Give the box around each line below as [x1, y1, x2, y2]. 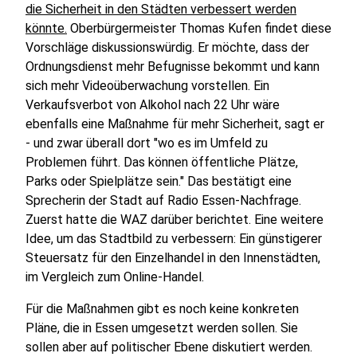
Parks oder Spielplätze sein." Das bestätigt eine [25, 174, 292, 189]
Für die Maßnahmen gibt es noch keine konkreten [25, 301, 299, 316]
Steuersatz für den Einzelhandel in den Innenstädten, [25, 250, 320, 265]
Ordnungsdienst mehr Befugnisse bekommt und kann [25, 59, 320, 74]
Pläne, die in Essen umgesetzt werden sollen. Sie [25, 320, 298, 335]
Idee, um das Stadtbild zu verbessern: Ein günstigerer [25, 231, 322, 246]
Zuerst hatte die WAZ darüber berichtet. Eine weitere [25, 212, 324, 227]
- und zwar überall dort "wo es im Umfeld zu [25, 135, 268, 151]
